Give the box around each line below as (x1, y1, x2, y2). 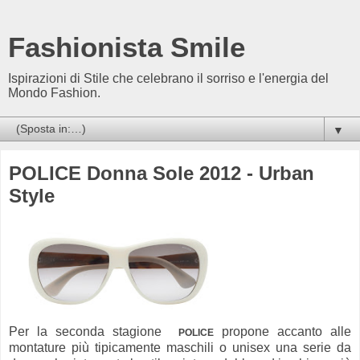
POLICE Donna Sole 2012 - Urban (9, 162, 314, 184)
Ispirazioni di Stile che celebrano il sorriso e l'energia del (8, 72, 329, 85)
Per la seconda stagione (9, 324, 178, 338)
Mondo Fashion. (8, 86, 100, 100)
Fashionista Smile (8, 32, 245, 63)
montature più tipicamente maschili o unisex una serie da (9, 340, 351, 354)
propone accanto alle (213, 324, 351, 338)
